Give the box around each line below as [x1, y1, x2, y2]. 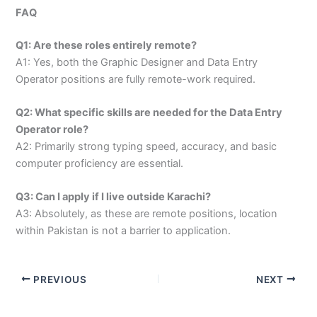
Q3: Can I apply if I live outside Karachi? [16, 190, 212, 204]
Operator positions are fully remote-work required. [16, 72, 256, 86]
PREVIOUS [30, 273, 87, 285]
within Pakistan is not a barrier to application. [16, 224, 231, 238]
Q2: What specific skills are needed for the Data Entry [16, 106, 283, 120]
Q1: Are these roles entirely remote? [16, 38, 197, 52]
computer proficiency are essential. [16, 157, 184, 171]
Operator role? [16, 123, 89, 137]
